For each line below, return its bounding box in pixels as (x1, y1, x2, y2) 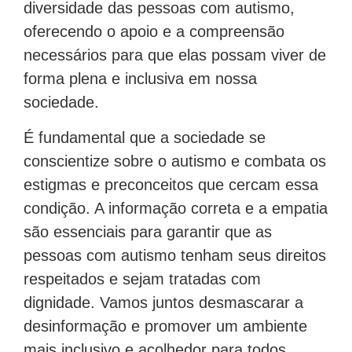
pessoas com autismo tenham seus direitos (24, 246, 326, 264)
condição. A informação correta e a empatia (24, 199, 328, 217)
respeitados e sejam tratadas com (24, 269, 261, 288)
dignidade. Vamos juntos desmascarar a (24, 293, 303, 311)
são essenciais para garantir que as (24, 222, 272, 240)
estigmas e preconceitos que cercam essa (24, 175, 318, 193)
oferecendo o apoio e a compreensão (24, 23, 284, 41)
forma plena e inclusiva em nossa (24, 70, 257, 88)
